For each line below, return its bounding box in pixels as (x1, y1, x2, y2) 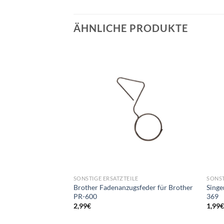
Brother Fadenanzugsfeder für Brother (73, 182, 193, 191)
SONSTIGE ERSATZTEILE (73, 174, 138, 181)
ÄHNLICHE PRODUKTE (73, 22, 188, 34)
